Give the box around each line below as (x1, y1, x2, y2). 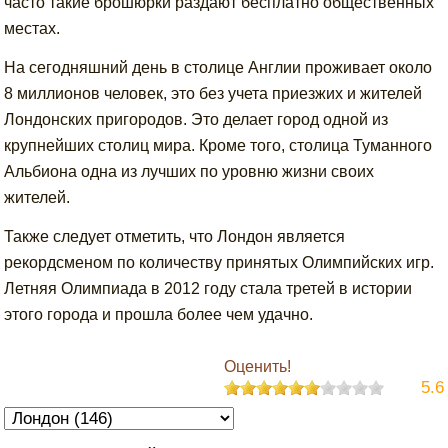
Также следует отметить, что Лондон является (4, 228, 346, 245)
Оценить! (223, 358, 291, 375)
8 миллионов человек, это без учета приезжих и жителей (4, 85, 423, 102)
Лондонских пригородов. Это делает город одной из (4, 111, 389, 128)
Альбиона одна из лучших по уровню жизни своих (4, 163, 375, 180)
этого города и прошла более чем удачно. (4, 306, 314, 323)
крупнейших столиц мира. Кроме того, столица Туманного (4, 137, 433, 154)
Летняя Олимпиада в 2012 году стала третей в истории (4, 280, 413, 297)
